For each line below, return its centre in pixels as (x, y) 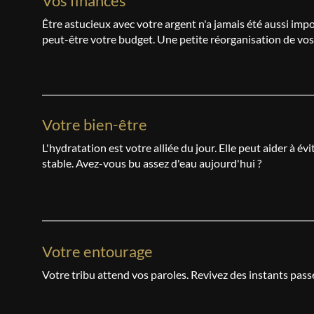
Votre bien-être (95, 124)
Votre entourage (97, 251)
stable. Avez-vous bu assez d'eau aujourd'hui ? (152, 163)
